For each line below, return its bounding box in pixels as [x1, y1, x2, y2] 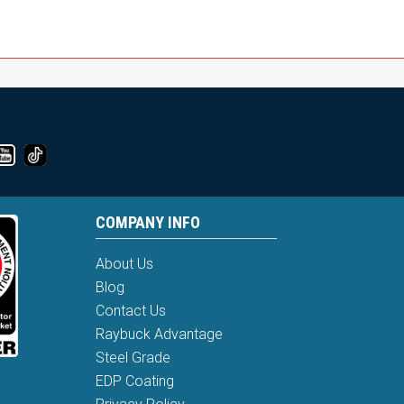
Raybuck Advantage [95, 325, 223, 343]
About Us [95, 254, 153, 272]
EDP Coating [95, 372, 174, 390]
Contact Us [95, 301, 166, 319]
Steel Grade [95, 348, 170, 366]
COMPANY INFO [95, 212, 200, 232]
